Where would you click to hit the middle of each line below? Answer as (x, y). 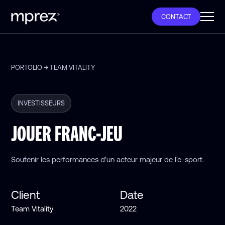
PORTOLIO (27, 67)
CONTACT (176, 17)
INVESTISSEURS (41, 103)
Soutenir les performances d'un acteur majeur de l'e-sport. (108, 160)
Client (26, 195)
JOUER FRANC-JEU (67, 133)
